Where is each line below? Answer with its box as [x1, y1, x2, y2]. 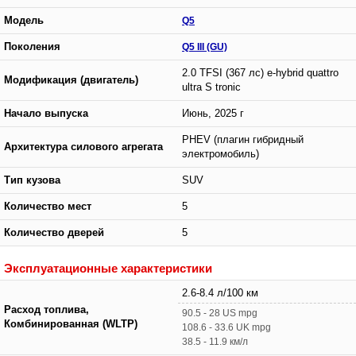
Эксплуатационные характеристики [4, 261, 212, 275]
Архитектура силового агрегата [4, 141, 163, 153]
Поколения [4, 41, 60, 52]
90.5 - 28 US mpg [182, 307, 257, 319]
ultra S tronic [182, 81, 241, 93]
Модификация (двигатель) [4, 74, 138, 86]
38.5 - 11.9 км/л [182, 335, 248, 347]
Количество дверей [4, 226, 104, 238]
